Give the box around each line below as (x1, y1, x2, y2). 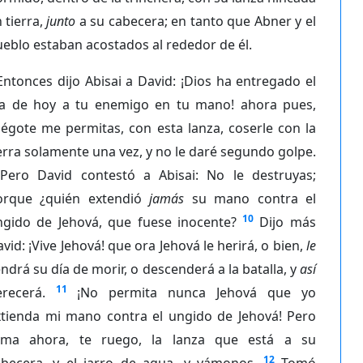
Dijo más (259, 212, 316, 231)
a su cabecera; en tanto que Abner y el (75, 11, 316, 30)
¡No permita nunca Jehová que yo (77, 283, 316, 301)
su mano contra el (184, 189, 316, 207)
